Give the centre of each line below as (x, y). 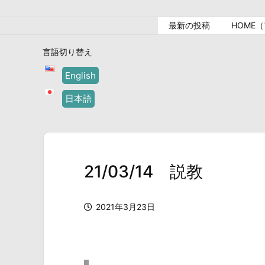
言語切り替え (67, 52)
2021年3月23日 (125, 207)
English (80, 75)
